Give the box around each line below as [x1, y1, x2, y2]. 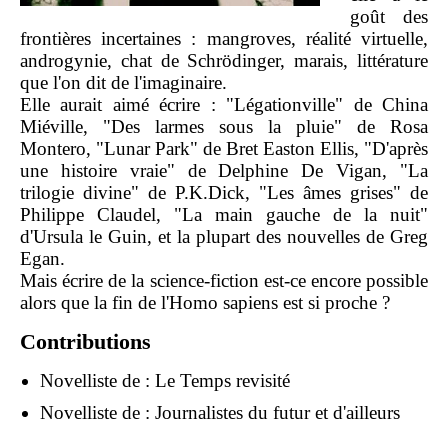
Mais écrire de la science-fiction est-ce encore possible [20, 270, 428, 292]
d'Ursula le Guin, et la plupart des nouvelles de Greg [20, 226, 428, 248]
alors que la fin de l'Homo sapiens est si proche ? [20, 292, 390, 314]
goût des [350, 6, 428, 28]
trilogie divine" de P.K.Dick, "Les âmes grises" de [20, 182, 428, 204]
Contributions [20, 329, 151, 355]
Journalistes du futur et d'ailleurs [155, 402, 400, 424]
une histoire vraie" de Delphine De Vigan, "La [20, 160, 428, 182]
